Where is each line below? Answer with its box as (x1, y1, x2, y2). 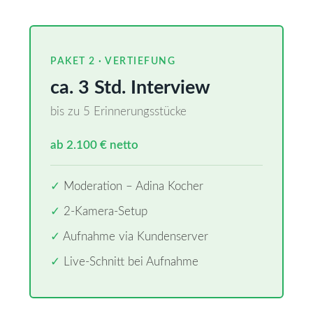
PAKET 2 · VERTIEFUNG (50, 56, 175, 66)
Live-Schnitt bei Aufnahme (60, 256, 198, 268)
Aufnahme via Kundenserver (60, 231, 208, 242)
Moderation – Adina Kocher (60, 180, 203, 192)
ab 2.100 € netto (50, 139, 138, 151)
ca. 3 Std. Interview (50, 78, 210, 97)
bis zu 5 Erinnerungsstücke (50, 105, 187, 117)
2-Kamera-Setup (60, 205, 147, 217)
